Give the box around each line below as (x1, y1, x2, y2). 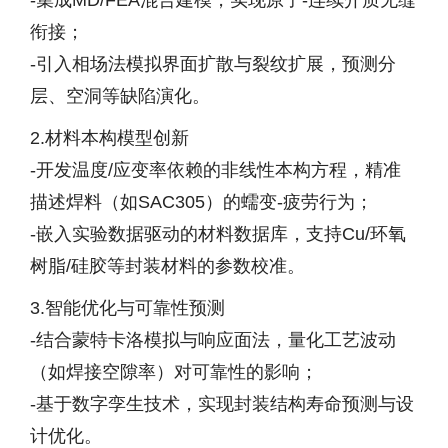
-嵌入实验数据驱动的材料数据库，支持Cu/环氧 (30, 224, 406, 244)
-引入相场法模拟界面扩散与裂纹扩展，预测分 (30, 54, 396, 74)
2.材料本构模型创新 (30, 128, 189, 148)
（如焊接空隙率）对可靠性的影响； (30, 362, 318, 382)
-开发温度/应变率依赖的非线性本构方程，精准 (30, 160, 401, 180)
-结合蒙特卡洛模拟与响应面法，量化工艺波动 (30, 330, 396, 350)
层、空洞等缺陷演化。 (30, 86, 210, 106)
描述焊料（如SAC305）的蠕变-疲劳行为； (30, 192, 373, 212)
